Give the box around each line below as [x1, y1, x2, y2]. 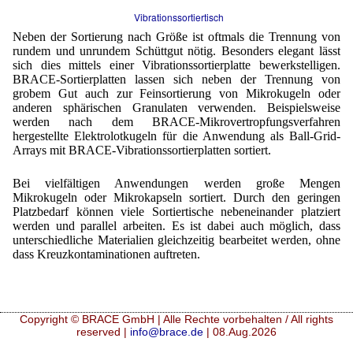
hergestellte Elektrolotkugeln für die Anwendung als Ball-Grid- [13, 128, 340, 143]
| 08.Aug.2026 [203, 325, 277, 338]
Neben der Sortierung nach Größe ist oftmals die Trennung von [13, 29, 340, 43]
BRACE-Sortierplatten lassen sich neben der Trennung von [13, 72, 340, 86]
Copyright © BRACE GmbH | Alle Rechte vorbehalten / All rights [20, 313, 333, 325]
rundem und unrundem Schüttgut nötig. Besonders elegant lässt [13, 43, 340, 58]
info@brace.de [130, 325, 203, 338]
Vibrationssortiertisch [134, 9, 224, 24]
